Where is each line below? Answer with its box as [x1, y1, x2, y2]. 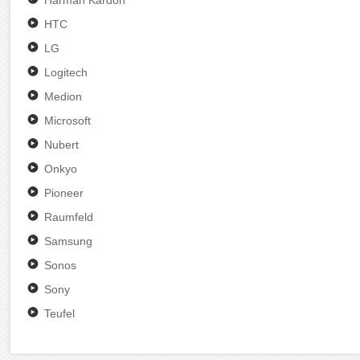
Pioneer [44, 186, 84, 200]
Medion [44, 90, 83, 104]
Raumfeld [44, 211, 94, 224]
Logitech [44, 66, 88, 80]
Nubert [44, 138, 80, 152]
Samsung [44, 235, 93, 248]
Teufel [44, 307, 76, 321]
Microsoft [44, 114, 92, 128]
